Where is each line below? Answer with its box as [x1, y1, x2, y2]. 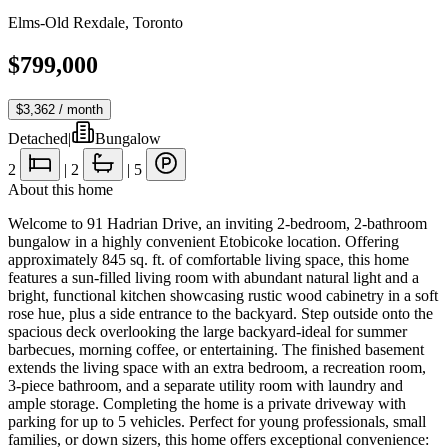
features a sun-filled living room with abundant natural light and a [8, 268, 419, 286]
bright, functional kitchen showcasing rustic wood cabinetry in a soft [8, 286, 438, 304]
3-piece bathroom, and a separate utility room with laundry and [8, 376, 403, 394]
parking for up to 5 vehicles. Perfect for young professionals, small [8, 412, 426, 430]
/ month [55, 101, 103, 117]
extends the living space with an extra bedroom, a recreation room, [8, 358, 426, 376]
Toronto [133, 14, 183, 31]
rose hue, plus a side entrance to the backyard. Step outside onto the [8, 304, 433, 322]
